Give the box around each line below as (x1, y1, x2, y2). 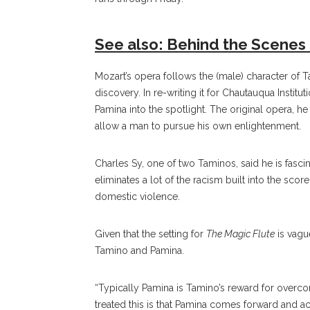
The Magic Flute (206, 228, 275, 240)
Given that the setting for (95, 228, 206, 240)
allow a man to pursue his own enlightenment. (95, 120, 301, 132)
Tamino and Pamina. (95, 245, 184, 257)
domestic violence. (95, 191, 180, 203)
